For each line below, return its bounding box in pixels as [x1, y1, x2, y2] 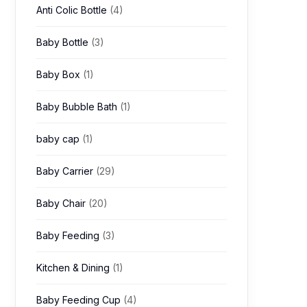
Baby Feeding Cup [36, 294, 123, 306]
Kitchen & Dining [36, 262, 112, 273]
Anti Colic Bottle [36, 4, 110, 16]
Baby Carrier [36, 165, 96, 177]
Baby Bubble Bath [36, 101, 120, 112]
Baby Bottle [36, 36, 91, 48]
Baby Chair [36, 197, 88, 209]
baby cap [36, 133, 82, 145]
